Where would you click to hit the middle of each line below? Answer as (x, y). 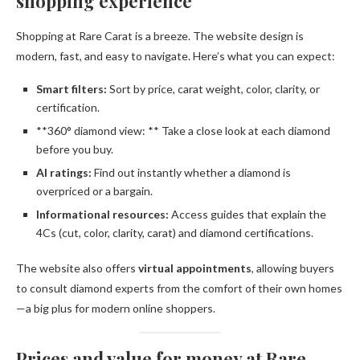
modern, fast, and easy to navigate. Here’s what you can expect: (176, 56)
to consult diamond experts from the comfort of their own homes (179, 288)
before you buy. (75, 149)
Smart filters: (72, 89)
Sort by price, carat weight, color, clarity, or (213, 89)
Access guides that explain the (247, 215)
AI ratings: (64, 173)
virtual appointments (195, 268)
